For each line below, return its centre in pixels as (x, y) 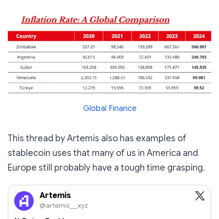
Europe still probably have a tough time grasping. (106, 168)
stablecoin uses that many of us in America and (103, 153)
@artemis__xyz (64, 206)
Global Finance (109, 109)
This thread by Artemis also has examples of (97, 139)
